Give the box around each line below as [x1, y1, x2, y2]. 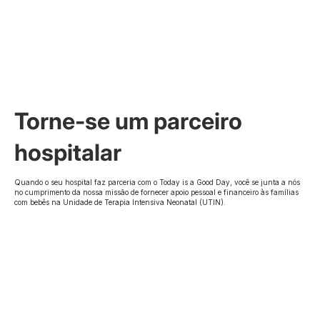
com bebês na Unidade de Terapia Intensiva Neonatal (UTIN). [14, 198, 226, 207]
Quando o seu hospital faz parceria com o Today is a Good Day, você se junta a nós [14, 178, 301, 187]
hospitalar [14, 139, 121, 167]
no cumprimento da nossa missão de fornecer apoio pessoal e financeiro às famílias [14, 188, 299, 197]
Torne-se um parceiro [14, 107, 242, 136]
